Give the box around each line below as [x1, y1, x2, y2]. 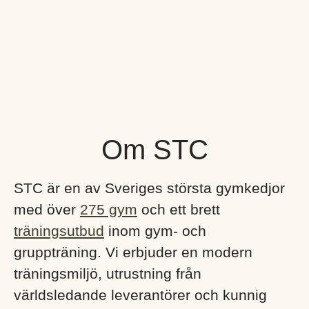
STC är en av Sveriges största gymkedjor [14, 180, 285, 196]
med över [14, 201, 80, 217]
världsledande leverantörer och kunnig [14, 287, 267, 303]
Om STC [101, 134, 208, 165]
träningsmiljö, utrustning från [14, 266, 201, 281]
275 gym [80, 201, 137, 217]
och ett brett [137, 201, 220, 217]
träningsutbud [14, 223, 104, 239]
